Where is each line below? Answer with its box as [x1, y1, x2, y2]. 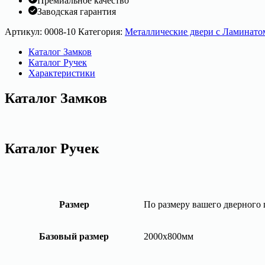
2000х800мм [144, 231, 193, 242]
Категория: [78, 26, 125, 37]
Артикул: [5, 26, 44, 37]
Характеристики [28, 67, 95, 78]
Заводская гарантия [37, 6, 116, 17]
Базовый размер [39, 231, 109, 242]
